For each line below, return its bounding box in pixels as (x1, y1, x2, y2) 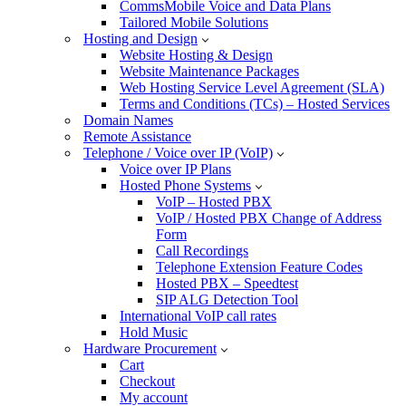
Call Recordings (156, 243, 248, 258)
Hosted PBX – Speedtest (156, 275, 298, 291)
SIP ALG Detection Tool (156, 292, 298, 307)
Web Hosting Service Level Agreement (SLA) (120, 80, 384, 95)
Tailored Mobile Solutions (120, 14, 268, 30)
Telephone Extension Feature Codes (156, 259, 362, 275)
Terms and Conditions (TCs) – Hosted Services (120, 96, 390, 111)
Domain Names (83, 112, 173, 128)
